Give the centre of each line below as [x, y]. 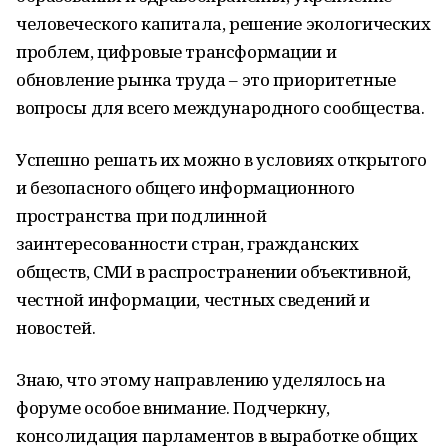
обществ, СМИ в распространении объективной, [213, 271]
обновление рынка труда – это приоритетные [206, 79]
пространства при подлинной [141, 215]
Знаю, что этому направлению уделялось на [201, 379]
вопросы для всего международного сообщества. [220, 107]
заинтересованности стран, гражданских [187, 243]
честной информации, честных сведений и [193, 299]
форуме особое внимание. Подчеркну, [173, 407]
